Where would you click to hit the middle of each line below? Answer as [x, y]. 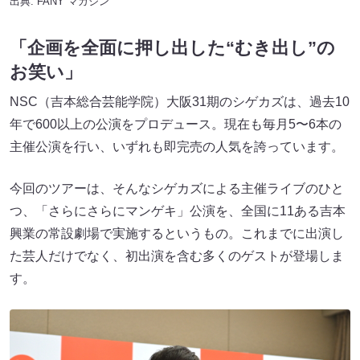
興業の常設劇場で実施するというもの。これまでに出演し [177, 234]
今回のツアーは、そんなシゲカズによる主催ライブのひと [177, 189]
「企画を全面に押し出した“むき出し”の [172, 48]
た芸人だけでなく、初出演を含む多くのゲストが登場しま [177, 256]
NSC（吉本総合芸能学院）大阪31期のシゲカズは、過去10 [180, 102]
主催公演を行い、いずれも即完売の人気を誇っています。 [177, 147]
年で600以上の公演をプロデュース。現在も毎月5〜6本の [176, 125]
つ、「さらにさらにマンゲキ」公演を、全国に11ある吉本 [178, 211]
